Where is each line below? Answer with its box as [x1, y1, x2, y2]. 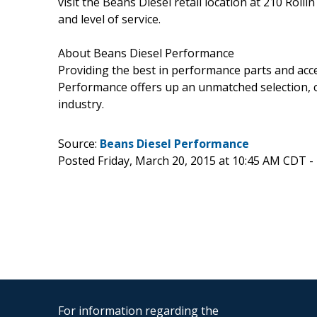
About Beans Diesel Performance [58, 45, 234, 61]
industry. [58, 96, 104, 112]
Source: [58, 135, 100, 151]
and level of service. [58, 11, 161, 27]
